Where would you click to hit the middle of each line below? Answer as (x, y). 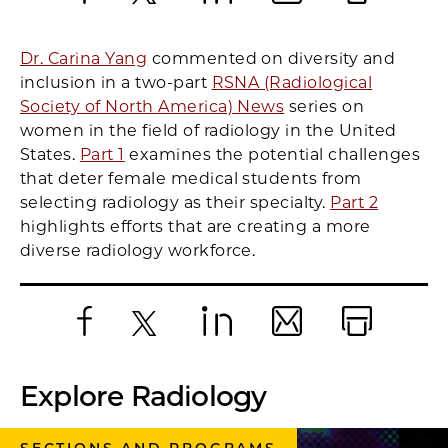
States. (50, 154)
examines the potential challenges (272, 154)
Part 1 (102, 154)
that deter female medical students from (191, 178)
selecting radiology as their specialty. (175, 202)
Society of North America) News (152, 106)
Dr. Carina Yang (84, 58)
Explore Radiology (143, 395)
